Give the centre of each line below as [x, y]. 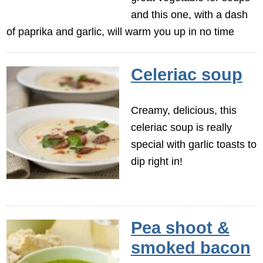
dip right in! [156, 161]
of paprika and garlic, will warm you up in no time [121, 31]
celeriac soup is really [181, 127]
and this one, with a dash [189, 14]
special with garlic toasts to [193, 144]
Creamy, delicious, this [183, 110]
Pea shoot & [180, 228]
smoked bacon [190, 248]
